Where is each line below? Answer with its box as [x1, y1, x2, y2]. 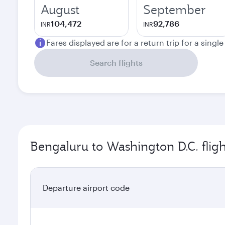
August [41, 2, 79, 18]
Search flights [89, 58, 143, 67]
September [143, 2, 206, 18]
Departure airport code [43, 183, 130, 192]
